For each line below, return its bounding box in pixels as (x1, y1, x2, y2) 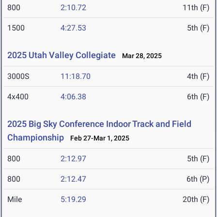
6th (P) (186, 174, 210, 184)
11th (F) (183, 3, 210, 13)
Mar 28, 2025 (118, 52, 162, 60)
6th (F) (187, 92, 210, 102)
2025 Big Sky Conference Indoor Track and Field (7, 119, 191, 129)
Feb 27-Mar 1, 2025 (66, 134, 129, 142)
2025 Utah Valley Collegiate (7, 50, 116, 61)
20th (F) (183, 195, 210, 204)
